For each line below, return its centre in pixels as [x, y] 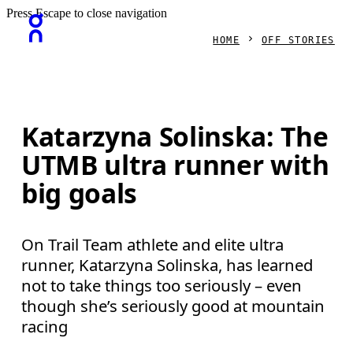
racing [45, 326]
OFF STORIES [298, 40]
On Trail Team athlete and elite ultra [153, 244]
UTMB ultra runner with [175, 165]
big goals [80, 193]
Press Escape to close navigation [87, 13]
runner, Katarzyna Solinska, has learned [167, 264]
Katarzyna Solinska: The [175, 137]
